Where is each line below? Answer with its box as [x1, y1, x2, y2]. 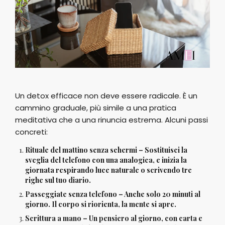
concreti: [15, 127, 48, 138]
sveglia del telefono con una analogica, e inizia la [25, 155, 187, 165]
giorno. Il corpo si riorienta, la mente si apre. [25, 199, 176, 209]
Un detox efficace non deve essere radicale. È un [15, 90, 197, 101]
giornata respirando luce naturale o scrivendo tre [25, 165, 192, 175]
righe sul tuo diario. [25, 175, 91, 185]
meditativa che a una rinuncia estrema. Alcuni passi [15, 115, 208, 126]
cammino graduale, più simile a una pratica [15, 102, 176, 114]
